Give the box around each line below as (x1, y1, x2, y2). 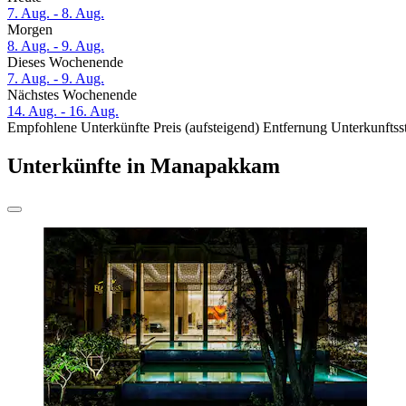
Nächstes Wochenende (7, 87, 137, 103)
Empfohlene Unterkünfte (7, 120, 150, 136)
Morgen (7, 22, 53, 38)
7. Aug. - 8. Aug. (7, 5, 104, 22)
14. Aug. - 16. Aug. (7, 103, 119, 120)
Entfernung (263, 120, 327, 136)
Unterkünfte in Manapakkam (7, 154, 280, 179)
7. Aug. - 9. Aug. (7, 71, 104, 87)
